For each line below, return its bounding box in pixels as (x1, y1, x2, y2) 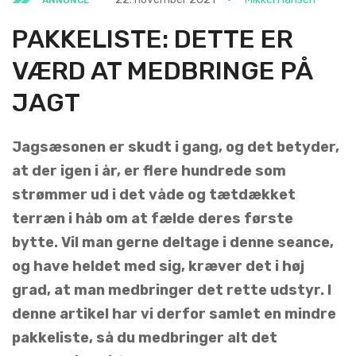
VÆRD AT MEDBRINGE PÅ (12, 55, 312, 86)
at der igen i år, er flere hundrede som (12, 161, 286, 180)
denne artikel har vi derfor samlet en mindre (12, 304, 336, 323)
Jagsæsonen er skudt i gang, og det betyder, (12, 137, 339, 156)
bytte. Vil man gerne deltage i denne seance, (12, 233, 334, 251)
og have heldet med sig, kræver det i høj (12, 257, 304, 275)
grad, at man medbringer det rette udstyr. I (12, 281, 331, 299)
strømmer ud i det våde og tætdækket (12, 185, 296, 203)
